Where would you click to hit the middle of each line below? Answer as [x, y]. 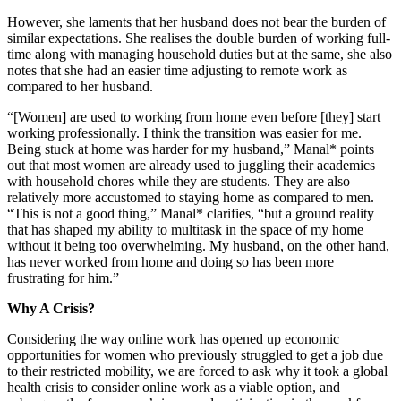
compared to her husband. [80, 86]
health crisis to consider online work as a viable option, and [174, 387]
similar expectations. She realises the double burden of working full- [199, 38]
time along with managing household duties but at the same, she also [200, 54]
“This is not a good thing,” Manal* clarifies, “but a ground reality [191, 213]
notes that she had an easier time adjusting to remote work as [177, 70]
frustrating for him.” [63, 277]
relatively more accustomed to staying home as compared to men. [191, 197]
